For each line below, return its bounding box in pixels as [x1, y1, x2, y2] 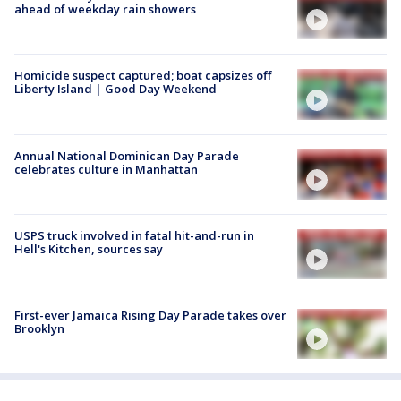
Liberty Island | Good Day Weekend [14, 81, 217, 98]
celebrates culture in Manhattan [14, 160, 198, 177]
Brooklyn [14, 320, 64, 337]
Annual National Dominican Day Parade [14, 147, 239, 164]
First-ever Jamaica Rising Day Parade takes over [14, 307, 286, 324]
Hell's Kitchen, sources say [14, 240, 163, 257]
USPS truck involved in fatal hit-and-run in [14, 226, 254, 243]
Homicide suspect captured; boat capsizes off [14, 67, 271, 84]
